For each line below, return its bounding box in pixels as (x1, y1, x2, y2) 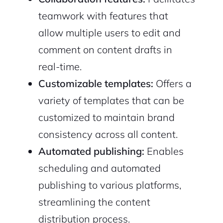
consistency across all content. (38, 128, 178, 141)
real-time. (38, 60, 82, 73)
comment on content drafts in (38, 43, 172, 56)
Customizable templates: (38, 77, 153, 90)
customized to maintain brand (38, 111, 175, 124)
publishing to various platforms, (38, 179, 181, 192)
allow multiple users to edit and (38, 26, 181, 39)
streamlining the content (38, 196, 150, 209)
